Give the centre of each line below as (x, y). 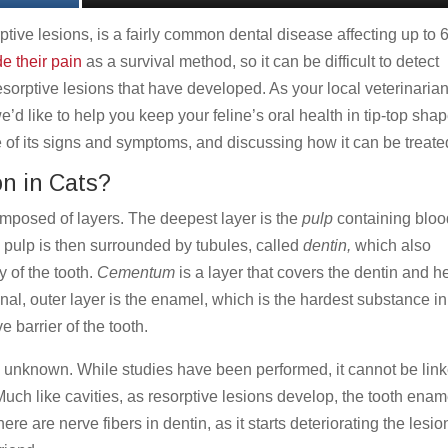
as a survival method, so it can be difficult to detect (261, 61)
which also (391, 245)
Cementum (136, 272)
